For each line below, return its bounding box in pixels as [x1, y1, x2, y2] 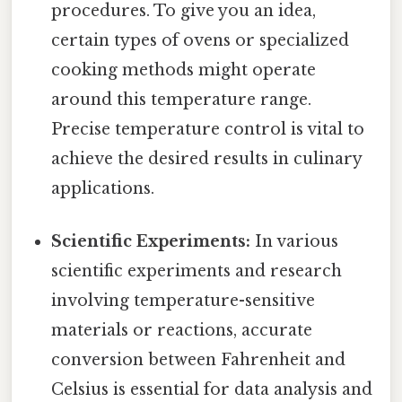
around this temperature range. [51, 89, 312, 109]
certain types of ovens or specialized [51, 30, 350, 50]
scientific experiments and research [51, 260, 343, 281]
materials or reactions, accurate [51, 319, 313, 340]
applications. [51, 178, 155, 198]
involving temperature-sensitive [51, 290, 316, 310]
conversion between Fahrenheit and [51, 349, 346, 370]
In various [250, 231, 339, 251]
